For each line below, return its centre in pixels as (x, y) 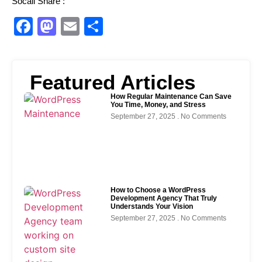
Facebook (74, 26)
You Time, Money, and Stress (158, 104)
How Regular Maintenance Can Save (171, 96)
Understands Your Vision (152, 206)
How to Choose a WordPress (158, 190)
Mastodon (98, 26)
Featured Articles (113, 82)
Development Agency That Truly (164, 198)
